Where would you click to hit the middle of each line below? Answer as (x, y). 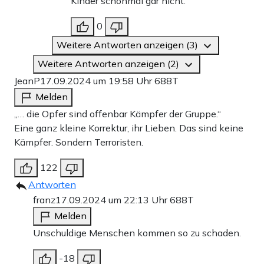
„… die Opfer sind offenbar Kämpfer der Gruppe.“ (118, 114)
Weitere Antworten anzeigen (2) (110, 64)
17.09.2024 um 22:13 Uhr (113, 200)
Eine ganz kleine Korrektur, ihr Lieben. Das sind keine (129, 128)
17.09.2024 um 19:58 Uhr (97, 81)
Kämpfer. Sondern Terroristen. (79, 142)
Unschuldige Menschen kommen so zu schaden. (137, 233)
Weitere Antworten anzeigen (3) (128, 45)
